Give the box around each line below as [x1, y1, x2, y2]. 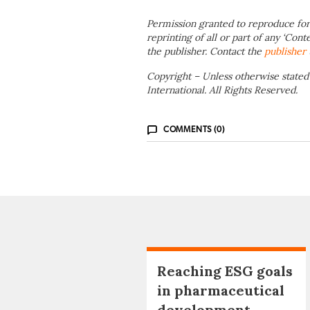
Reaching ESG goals [157, 262, 293, 280]
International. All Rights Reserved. [147, 84, 298, 97]
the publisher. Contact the [147, 45, 264, 58]
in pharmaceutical [157, 282, 284, 300]
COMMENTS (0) [163, 125, 225, 134]
